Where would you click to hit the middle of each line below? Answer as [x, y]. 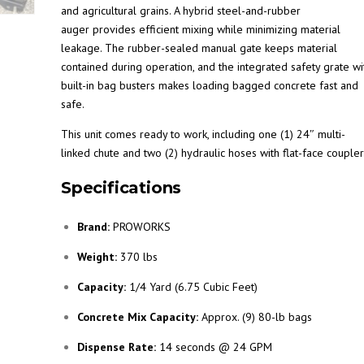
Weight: [97, 257]
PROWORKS [140, 227]
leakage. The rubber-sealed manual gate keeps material [199, 48]
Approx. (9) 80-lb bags [255, 317]
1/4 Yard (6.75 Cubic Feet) [192, 287]
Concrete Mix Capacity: [138, 317]
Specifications [121, 188]
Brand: [93, 227]
